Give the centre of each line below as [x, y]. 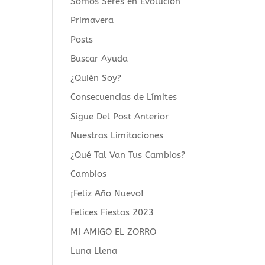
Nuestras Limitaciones [117, 135]
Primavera [92, 20]
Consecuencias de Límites [124, 97]
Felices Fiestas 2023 [112, 212]
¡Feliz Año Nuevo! [107, 193]
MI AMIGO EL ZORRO [114, 232]
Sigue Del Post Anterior [120, 116]
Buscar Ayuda [99, 59]
